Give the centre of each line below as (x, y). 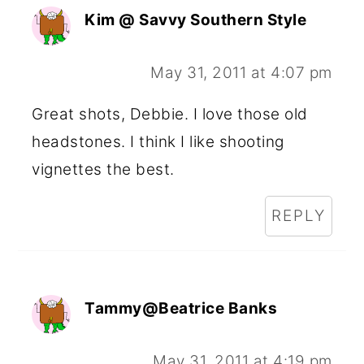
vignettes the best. (103, 169)
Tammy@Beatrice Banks (181, 308)
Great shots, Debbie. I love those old (170, 114)
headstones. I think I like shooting (158, 141)
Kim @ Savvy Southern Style (196, 19)
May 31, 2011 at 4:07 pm (241, 72)
